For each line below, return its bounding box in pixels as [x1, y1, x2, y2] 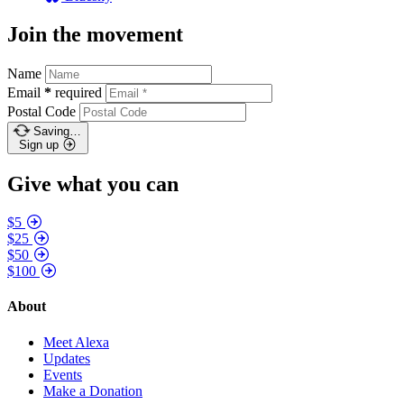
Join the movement [7, 23, 183, 47]
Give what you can [7, 172, 179, 197]
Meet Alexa [43, 334, 109, 350]
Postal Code [7, 104, 76, 120]
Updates [43, 350, 90, 366]
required [55, 85, 102, 101]
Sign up [18, 138, 59, 152]
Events [43, 366, 82, 382]
